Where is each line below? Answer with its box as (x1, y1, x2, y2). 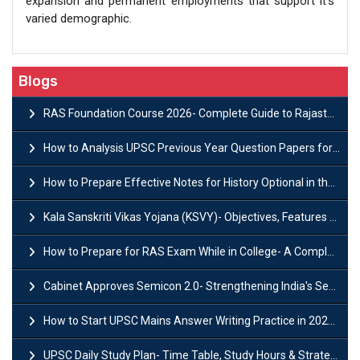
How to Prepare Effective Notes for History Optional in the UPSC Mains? (43, 175, 328, 189)
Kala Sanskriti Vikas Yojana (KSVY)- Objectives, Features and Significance (43, 210, 329, 223)
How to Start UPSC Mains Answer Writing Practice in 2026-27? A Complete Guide (43, 313, 328, 327)
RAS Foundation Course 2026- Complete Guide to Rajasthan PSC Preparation (43, 106, 327, 120)
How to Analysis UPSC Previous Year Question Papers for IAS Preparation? (43, 141, 333, 154)
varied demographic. (26, 10, 132, 26)
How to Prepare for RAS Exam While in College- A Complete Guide (43, 244, 327, 258)
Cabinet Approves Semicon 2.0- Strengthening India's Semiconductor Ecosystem (43, 279, 329, 292)
